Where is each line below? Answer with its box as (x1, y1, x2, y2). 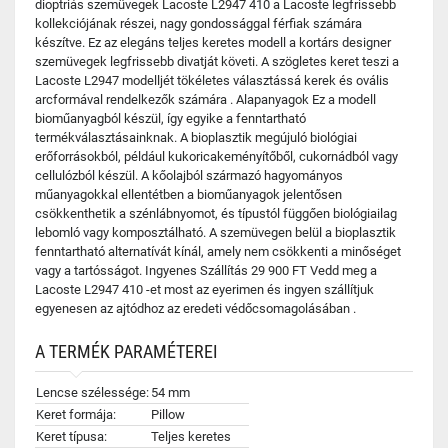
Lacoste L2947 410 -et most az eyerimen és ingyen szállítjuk (35, 282, 374, 297)
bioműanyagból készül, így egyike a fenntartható (35, 111, 306, 126)
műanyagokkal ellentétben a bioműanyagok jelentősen (35, 187, 342, 202)
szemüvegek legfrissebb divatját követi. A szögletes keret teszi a (35, 54, 399, 69)
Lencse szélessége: (36, 385, 149, 400)
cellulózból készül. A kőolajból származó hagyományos (35, 168, 343, 183)
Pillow (151, 407, 185, 422)
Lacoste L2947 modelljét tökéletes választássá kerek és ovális (35, 73, 389, 88)
